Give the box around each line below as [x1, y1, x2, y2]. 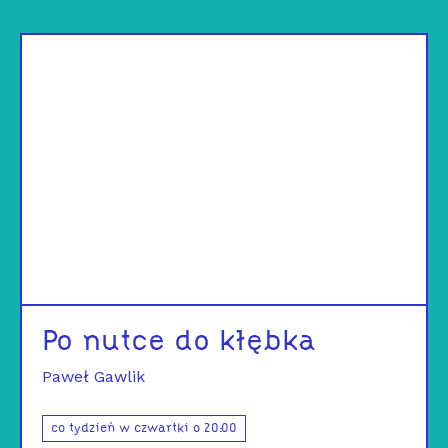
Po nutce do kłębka [42, 329, 316, 355]
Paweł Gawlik [42, 366, 145, 386]
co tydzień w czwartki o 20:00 [51, 422, 237, 434]
